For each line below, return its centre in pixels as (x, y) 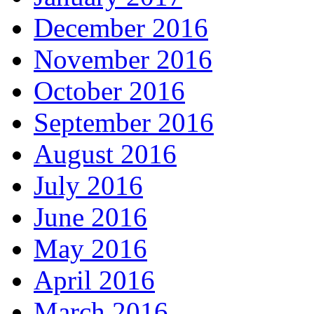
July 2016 (88, 185)
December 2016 (121, 27)
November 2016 (123, 59)
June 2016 (90, 217)
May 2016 (90, 248)
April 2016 (94, 280)
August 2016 (105, 153)
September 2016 (124, 122)
